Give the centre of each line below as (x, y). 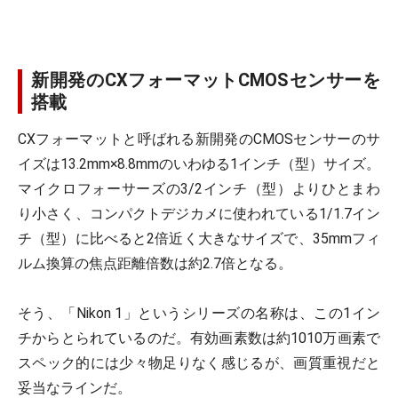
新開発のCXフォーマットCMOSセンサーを (206, 80)
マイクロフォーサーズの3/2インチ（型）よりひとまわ (199, 189)
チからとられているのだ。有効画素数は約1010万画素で (199, 338)
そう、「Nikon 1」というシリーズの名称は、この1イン (199, 313)
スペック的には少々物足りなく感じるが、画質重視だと (199, 363)
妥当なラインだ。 (75, 388)
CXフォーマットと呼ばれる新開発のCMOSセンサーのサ (199, 139)
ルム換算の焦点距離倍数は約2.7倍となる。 (155, 263)
